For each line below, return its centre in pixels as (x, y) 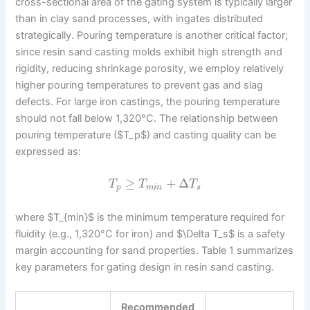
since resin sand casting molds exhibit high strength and (149, 52)
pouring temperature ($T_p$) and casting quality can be (146, 135)
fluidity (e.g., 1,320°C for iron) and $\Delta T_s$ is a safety (151, 234)
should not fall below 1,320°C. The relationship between (147, 118)
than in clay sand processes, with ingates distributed (139, 18)
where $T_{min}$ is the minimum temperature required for (150, 217)
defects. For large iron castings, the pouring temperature (148, 101)
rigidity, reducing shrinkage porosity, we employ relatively (150, 68)
